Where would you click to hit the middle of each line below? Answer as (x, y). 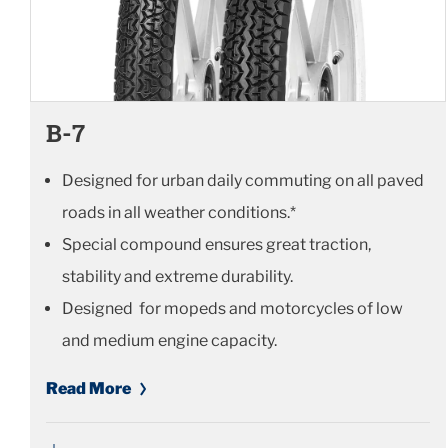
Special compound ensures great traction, (216, 245)
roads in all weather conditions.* (179, 213)
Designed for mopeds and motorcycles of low (232, 309)
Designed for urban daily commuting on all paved (243, 181)
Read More (88, 389)
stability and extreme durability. (177, 277)
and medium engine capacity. (169, 341)
